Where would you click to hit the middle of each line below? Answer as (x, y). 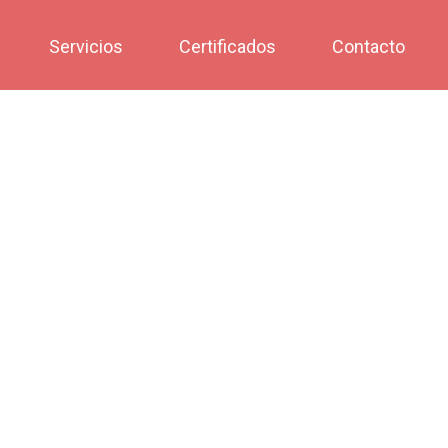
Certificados (227, 46)
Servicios (86, 46)
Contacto (368, 46)
